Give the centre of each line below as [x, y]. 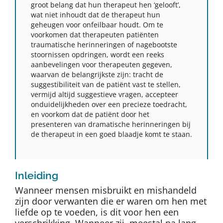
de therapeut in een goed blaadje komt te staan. [111, 134]
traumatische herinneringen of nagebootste [104, 44]
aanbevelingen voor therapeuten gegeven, [102, 64]
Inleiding [37, 175]
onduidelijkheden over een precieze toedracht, [109, 104]
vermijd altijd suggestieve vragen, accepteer [105, 94]
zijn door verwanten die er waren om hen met [111, 201]
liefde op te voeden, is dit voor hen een [97, 212]
